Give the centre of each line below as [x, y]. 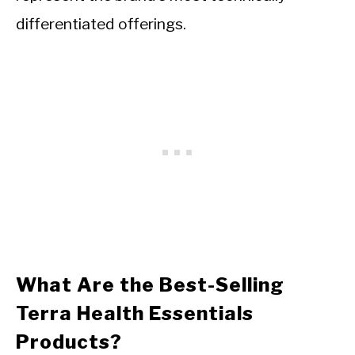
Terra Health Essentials [135, 314]
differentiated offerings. [101, 24]
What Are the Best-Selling [150, 285]
